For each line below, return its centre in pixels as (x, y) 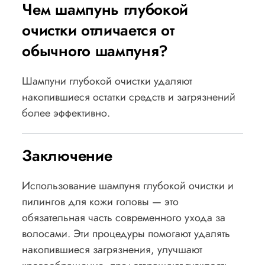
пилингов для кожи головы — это (101, 201)
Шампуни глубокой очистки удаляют (107, 81)
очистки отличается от (98, 30)
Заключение (67, 155)
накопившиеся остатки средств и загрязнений (129, 97)
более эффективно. (66, 113)
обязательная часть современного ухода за (124, 217)
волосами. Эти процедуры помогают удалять (126, 233)
